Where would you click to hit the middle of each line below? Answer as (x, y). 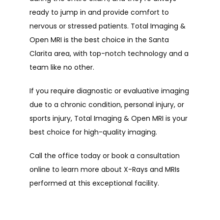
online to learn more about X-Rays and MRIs (105, 169)
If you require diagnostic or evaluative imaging (109, 91)
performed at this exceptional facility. (95, 183)
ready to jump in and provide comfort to (99, 12)
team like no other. (62, 67)
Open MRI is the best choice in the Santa (99, 40)
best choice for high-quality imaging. (95, 132)
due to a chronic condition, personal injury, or (107, 105)
